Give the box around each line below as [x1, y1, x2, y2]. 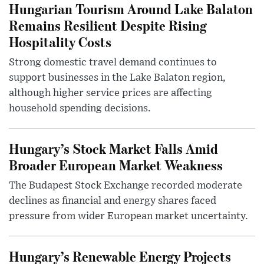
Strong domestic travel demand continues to [9, 57, 217, 68]
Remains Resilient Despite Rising [9, 15, 207, 34]
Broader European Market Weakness [9, 155, 223, 174]
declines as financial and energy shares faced [9, 195, 216, 206]
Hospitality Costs [9, 32, 111, 51]
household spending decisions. [9, 103, 151, 114]
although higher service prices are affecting [9, 87, 212, 98]
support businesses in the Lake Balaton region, [9, 72, 226, 83]
